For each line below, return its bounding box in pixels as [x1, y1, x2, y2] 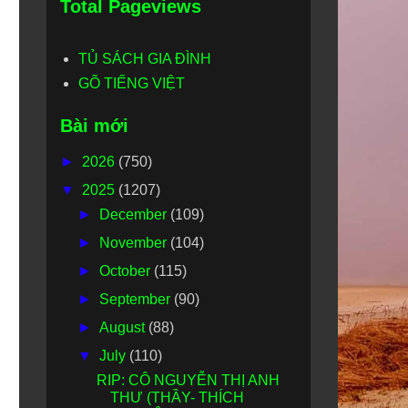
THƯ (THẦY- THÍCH [109, 390, 244, 405]
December [99, 207, 171, 222]
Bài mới [60, 116, 128, 136]
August [99, 320, 149, 335]
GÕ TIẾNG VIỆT [78, 76, 185, 91]
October [99, 263, 155, 279]
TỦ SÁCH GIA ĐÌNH [78, 51, 211, 66]
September [99, 291, 175, 307]
